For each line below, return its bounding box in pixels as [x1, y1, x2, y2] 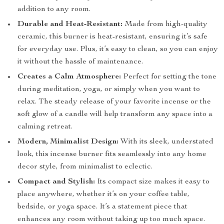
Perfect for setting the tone [121, 73, 216, 81]
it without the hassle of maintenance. [17, 58, 143, 66]
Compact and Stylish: [17, 178, 95, 186]
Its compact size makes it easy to [95, 178, 209, 186]
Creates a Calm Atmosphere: [17, 73, 121, 81]
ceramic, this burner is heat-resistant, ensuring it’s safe [17, 33, 207, 41]
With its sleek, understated [118, 138, 213, 146]
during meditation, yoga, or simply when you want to [17, 85, 200, 93]
